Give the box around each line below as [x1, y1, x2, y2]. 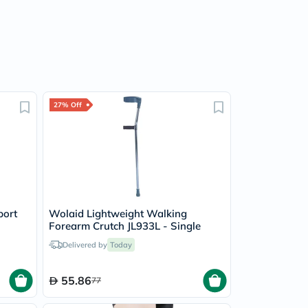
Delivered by [63, 240, 107, 250]
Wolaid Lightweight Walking [49, 207, 187, 220]
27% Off [54, 100, 82, 109]
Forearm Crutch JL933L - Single [49, 219, 201, 232]
